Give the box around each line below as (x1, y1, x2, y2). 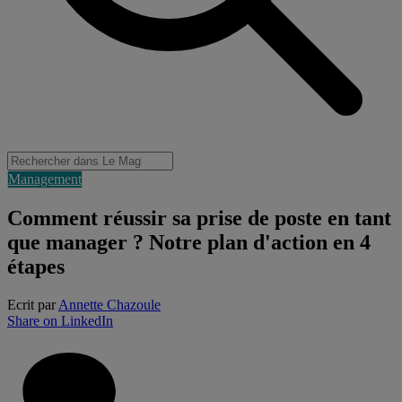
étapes (7, 255, 65, 279)
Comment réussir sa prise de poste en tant (7, 206, 391, 231)
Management (8, 171, 82, 188)
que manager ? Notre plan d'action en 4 (7, 231, 371, 255)
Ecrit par (7, 297, 58, 313)
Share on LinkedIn (7, 313, 113, 329)
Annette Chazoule (58, 297, 161, 313)
